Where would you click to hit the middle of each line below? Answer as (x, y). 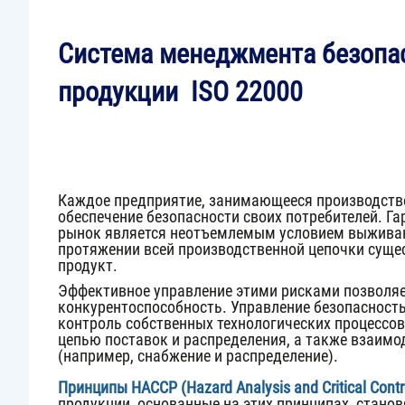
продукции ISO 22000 (180, 92)
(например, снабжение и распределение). (198, 356)
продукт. (88, 265)
